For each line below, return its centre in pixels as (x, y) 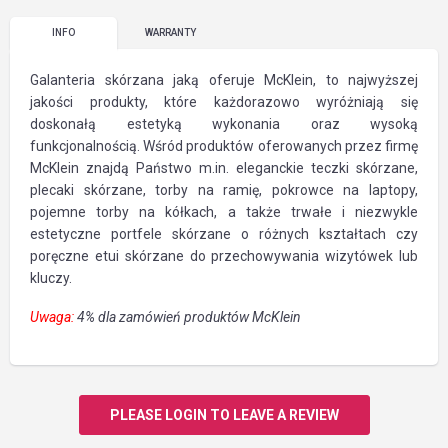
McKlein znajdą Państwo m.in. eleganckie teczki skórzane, (224, 168)
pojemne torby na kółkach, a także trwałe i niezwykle (224, 212)
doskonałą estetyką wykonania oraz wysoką (224, 124)
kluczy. (51, 278)
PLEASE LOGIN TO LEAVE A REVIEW (224, 415)
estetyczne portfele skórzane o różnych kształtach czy (224, 234)
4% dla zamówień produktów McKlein (189, 317)
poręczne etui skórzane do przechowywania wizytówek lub (224, 256)
